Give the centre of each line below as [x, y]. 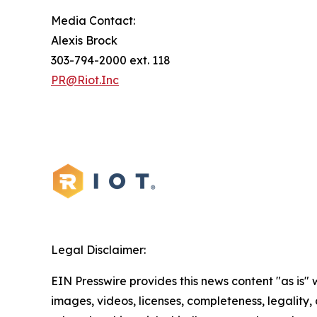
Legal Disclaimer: [98, 250]
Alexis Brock [88, 40]
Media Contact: [97, 21]
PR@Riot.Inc [85, 80]
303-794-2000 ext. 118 [116, 60]
